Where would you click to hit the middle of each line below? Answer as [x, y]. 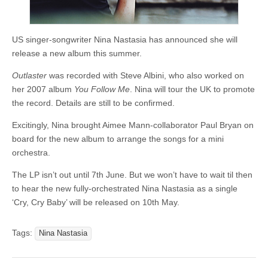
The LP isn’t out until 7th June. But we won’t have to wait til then [132, 175]
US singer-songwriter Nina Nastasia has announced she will [125, 40]
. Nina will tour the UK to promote [192, 89]
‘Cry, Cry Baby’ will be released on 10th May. [97, 202]
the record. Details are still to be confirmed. [95, 103]
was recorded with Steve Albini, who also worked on [145, 76]
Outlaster [29, 76]
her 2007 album [43, 89]
